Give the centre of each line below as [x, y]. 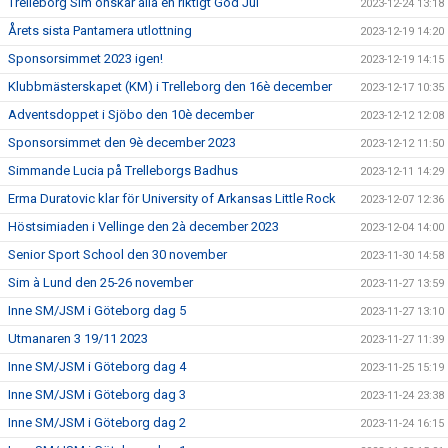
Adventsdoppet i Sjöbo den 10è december [131, 114]
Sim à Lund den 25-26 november [100, 282]
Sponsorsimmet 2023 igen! [85, 58]
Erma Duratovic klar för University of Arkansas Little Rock [172, 198]
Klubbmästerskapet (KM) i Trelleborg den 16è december [170, 86]
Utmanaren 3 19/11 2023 [78, 338]
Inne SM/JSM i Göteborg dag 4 [97, 366]
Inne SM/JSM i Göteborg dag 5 [97, 310]
